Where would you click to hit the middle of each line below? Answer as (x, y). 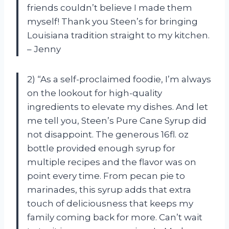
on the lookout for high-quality (95, 93)
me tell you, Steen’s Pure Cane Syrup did (117, 121)
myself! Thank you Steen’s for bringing (112, 22)
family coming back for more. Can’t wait (115, 217)
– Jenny (44, 49)
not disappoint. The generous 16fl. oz (108, 135)
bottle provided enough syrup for (101, 148)
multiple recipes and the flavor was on (112, 162)
